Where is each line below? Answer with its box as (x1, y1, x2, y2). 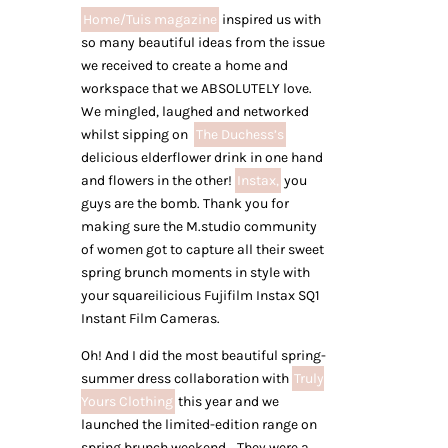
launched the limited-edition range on (80, 416, 317, 433)
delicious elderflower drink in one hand (80, 149, 323, 166)
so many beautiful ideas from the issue (80, 34, 325, 51)
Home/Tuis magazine (82, 11, 217, 28)
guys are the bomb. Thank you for (80, 195, 289, 212)
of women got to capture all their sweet (80, 241, 324, 258)
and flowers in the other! (80, 172, 235, 189)
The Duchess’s (195, 126, 284, 143)
